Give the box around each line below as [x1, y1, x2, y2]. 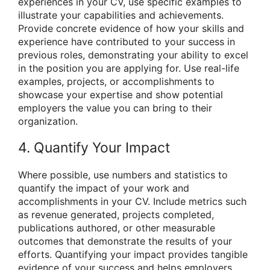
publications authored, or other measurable [18, 221, 215, 234]
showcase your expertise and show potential [18, 89, 223, 101]
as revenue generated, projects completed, [18, 208, 214, 221]
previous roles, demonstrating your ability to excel [18, 49, 248, 61]
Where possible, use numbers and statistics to [18, 168, 228, 181]
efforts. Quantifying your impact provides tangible [18, 248, 248, 260]
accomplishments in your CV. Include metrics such [18, 195, 246, 207]
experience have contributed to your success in [18, 36, 235, 48]
